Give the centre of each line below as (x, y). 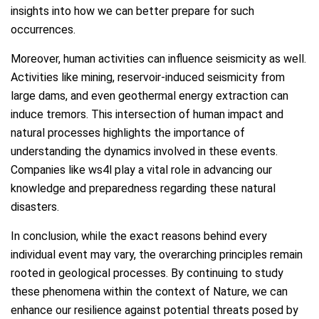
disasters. (35, 206)
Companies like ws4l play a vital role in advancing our (141, 169)
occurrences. (43, 29)
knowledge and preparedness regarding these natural (143, 188)
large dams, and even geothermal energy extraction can (150, 95)
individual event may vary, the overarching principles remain (157, 254)
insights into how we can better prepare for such (132, 11)
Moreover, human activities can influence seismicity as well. (158, 58)
